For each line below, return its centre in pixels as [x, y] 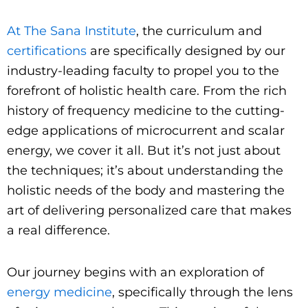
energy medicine [59, 292]
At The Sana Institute [71, 31]
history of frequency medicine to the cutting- [146, 111]
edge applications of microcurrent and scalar [146, 131]
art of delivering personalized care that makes [149, 211]
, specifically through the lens [202, 292]
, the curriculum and [199, 31]
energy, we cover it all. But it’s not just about [144, 151]
